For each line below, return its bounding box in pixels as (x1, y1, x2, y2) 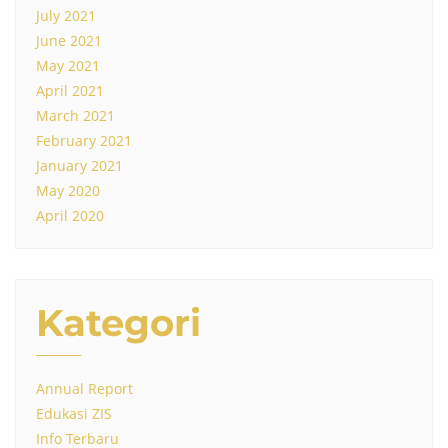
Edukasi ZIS (36, 404, 112, 424)
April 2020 (36, 206, 104, 226)
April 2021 (36, 81, 104, 101)
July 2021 (36, 6, 96, 26)
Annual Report (36, 379, 133, 399)
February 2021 (36, 131, 132, 151)
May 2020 (36, 181, 100, 201)
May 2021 (36, 56, 100, 76)
